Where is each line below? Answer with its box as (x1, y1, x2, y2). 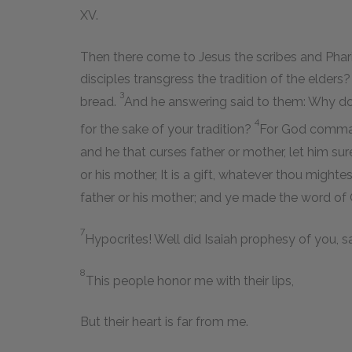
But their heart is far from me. (80, 314, 248, 330)
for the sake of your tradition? (80, 121, 255, 137)
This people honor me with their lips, (86, 273, 294, 289)
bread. (80, 94, 119, 110)
